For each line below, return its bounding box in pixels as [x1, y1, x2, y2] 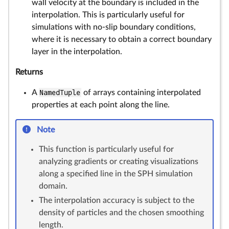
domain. [39, 182, 67, 190]
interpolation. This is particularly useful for [32, 11, 185, 19]
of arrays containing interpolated [81, 88, 201, 97]
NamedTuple [39, 88, 81, 97]
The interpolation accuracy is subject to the [39, 196, 194, 204]
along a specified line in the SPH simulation [39, 170, 193, 178]
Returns [15, 68, 43, 76]
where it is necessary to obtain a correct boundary [32, 35, 212, 43]
